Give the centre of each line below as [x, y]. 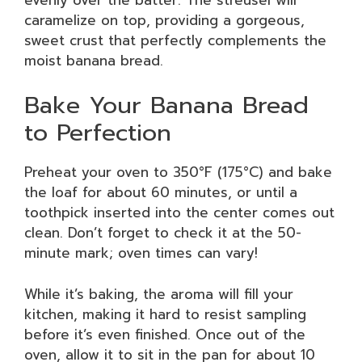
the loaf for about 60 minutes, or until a [161, 192]
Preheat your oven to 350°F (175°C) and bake [178, 172]
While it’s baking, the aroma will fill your [159, 294]
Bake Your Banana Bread [166, 105]
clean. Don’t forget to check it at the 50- [163, 233]
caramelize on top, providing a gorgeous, [164, 20]
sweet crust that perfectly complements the [175, 40]
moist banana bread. [94, 60]
